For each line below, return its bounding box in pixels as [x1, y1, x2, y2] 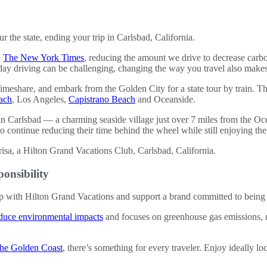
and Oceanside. [135, 94, 195, 104]
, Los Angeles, [12, 94, 69, 104]
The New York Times [3, 52, 84, 63]
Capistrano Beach [69, 94, 135, 104]
